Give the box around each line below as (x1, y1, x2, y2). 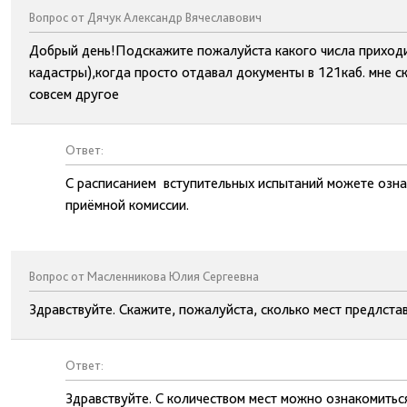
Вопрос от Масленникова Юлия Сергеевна (29, 269, 259, 283)
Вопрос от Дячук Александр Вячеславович (29, 10, 262, 25)
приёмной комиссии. (65, 196, 189, 213)
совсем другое (29, 85, 119, 103)
